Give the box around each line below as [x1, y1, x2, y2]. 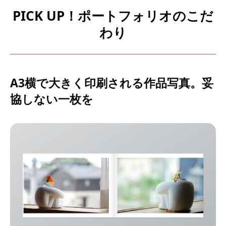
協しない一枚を [10, 91, 93, 107]
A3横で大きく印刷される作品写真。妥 [10, 75, 213, 91]
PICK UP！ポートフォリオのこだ [13, 7, 213, 25]
